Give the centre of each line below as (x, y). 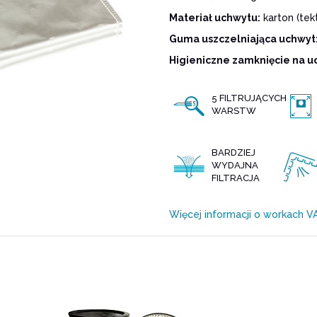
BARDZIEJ (234, 153)
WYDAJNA (235, 166)
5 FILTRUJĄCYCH (249, 98)
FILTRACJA (236, 178)
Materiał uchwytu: (215, 18)
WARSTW (234, 111)
